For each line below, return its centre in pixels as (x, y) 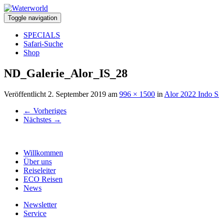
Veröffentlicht (26, 94)
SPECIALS (42, 35)
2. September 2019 (77, 94)
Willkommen (43, 153)
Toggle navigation (33, 18)
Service (35, 213)
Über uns (38, 161)
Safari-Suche (43, 44)
